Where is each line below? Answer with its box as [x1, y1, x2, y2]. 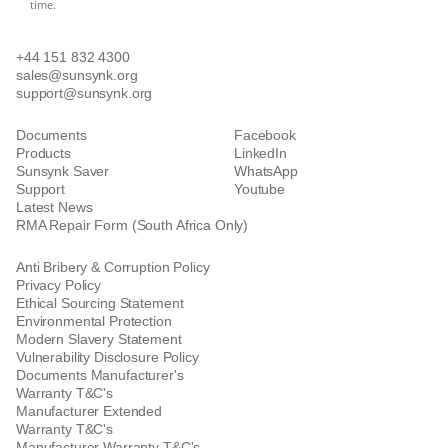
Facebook [234, 127, 296, 143]
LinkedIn [234, 145, 287, 161]
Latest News [16, 199, 93, 215]
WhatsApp [234, 163, 298, 179]
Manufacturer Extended [16, 403, 163, 419]
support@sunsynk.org [16, 85, 153, 101]
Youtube [234, 181, 286, 197]
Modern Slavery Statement [16, 331, 182, 347]
